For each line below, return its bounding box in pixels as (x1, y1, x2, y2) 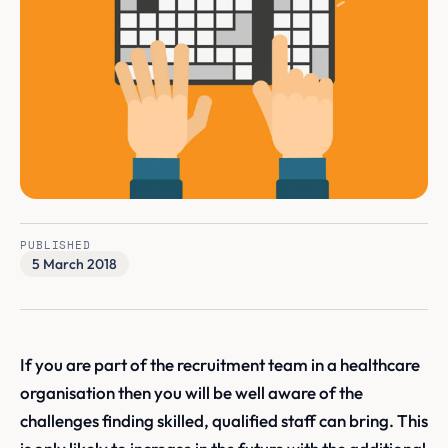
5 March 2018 (32, 254, 117, 273)
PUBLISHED (20, 239, 91, 251)
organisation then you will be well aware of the (20, 381, 363, 403)
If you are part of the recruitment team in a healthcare (20, 353, 420, 375)
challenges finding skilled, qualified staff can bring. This (20, 409, 428, 431)
